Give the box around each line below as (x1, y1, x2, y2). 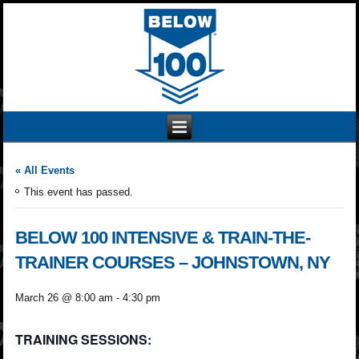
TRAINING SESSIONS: (15, 329, 152, 349)
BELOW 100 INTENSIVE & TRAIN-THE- (15, 227, 311, 248)
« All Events (15, 163, 75, 176)
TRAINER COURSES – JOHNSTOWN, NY (15, 252, 331, 272)
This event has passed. (24, 185, 134, 198)
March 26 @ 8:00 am (15, 291, 114, 304)
